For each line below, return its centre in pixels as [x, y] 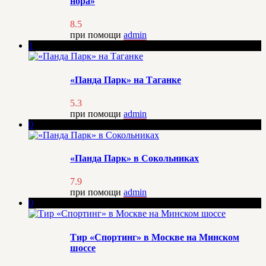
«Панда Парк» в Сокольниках [134, 159]
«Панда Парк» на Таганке [126, 80]
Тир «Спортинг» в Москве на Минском [155, 237]
